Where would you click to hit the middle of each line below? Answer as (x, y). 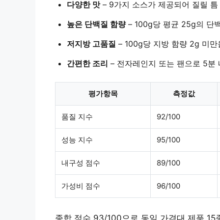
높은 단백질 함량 (96, 24)
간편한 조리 (87, 63)
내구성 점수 (81, 163)
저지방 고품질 (91, 43)
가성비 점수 (81, 186)
